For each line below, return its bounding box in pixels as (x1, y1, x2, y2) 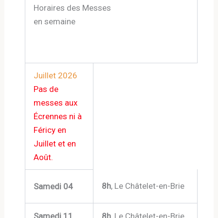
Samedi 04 (34, 182, 73, 191)
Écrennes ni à (34, 111, 82, 121)
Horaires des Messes (34, 3, 111, 13)
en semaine (34, 17, 76, 26)
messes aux (34, 98, 78, 108)
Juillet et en (34, 139, 76, 148)
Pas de (34, 84, 59, 94)
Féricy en (34, 125, 67, 135)
